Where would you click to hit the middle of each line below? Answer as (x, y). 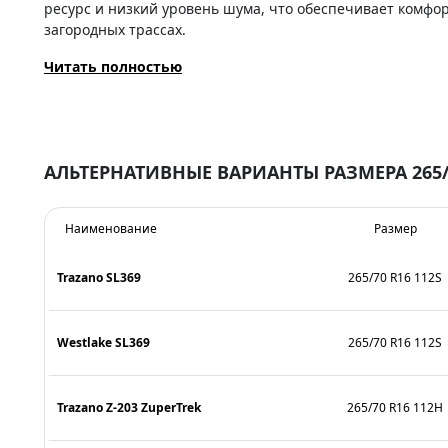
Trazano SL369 (99, 277)
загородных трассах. (115, 29)
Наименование (111, 228)
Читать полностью (113, 66)
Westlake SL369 (103, 342)
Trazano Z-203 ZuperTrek (129, 407)
